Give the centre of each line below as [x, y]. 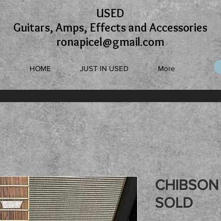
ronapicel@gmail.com [110, 42]
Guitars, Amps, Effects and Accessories [110, 27]
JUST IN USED [104, 68]
